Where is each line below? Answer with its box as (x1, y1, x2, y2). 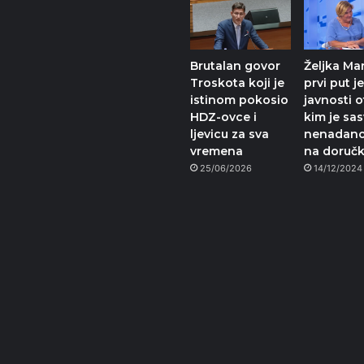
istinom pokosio (190, 93, 288, 108)
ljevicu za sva (190, 127, 269, 142)
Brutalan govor (190, 58, 280, 74)
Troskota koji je (190, 76, 284, 91)
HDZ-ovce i (190, 110, 257, 125)
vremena (190, 144, 243, 159)
